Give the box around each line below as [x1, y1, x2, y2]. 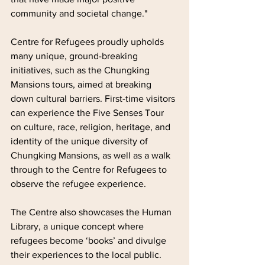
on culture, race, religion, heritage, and [11, 121, 173, 132]
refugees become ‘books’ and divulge [11, 235, 169, 245]
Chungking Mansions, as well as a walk [11, 150, 173, 160]
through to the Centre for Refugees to [11, 164, 169, 174]
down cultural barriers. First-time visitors [11, 93, 177, 104]
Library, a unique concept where [11, 221, 146, 231]
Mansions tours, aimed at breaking [11, 79, 154, 89]
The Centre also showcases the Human [11, 206, 174, 217]
